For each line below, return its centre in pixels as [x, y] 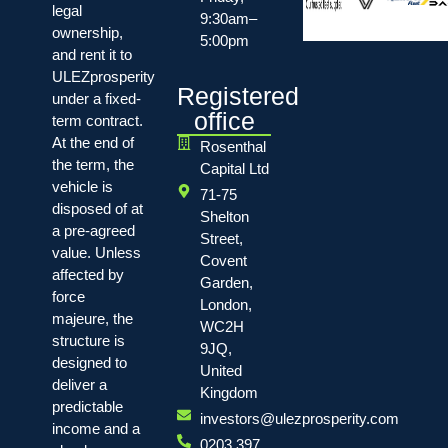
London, [225, 305]
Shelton [224, 217]
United [220, 371]
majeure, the [92, 319]
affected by [87, 275]
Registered [238, 96]
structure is [88, 341]
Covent [223, 261]
